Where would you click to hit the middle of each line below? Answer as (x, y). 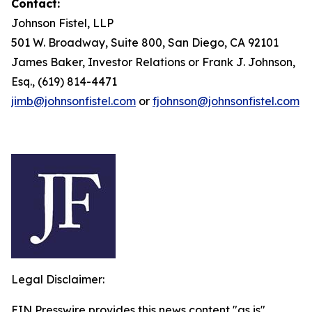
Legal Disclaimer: (58, 279)
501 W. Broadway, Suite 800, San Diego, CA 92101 (145, 42)
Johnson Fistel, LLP (62, 23)
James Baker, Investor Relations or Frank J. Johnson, (153, 62)
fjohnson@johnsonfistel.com (226, 101)
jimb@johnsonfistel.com (73, 101)
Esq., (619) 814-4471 (64, 81)
